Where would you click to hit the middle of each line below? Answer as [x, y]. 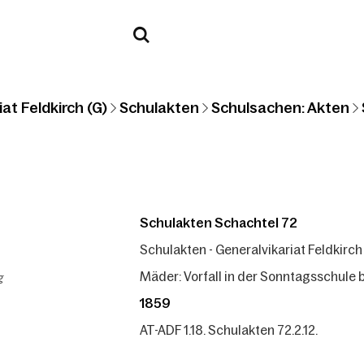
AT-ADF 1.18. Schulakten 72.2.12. [229, 329]
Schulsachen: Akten [280, 108]
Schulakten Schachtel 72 [219, 222]
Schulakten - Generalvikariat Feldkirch [251, 249]
